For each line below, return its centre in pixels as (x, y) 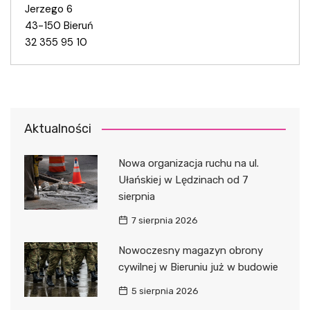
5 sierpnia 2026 (165, 291)
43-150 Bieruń (59, 25)
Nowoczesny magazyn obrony (190, 250)
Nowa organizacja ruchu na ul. (188, 163)
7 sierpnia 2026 (164, 220)
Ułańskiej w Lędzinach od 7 (183, 180)
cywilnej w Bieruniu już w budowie (198, 267)
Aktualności (58, 128)
